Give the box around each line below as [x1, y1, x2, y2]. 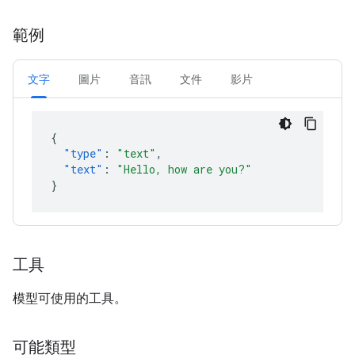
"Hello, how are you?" [116, 162, 252, 177]
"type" [63, 146, 103, 161]
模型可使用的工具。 [13, 291, 127, 306]
